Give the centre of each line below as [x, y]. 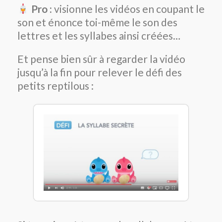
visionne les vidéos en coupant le [128, 9]
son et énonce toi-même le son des [97, 22]
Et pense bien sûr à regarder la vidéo [101, 59]
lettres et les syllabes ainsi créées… [99, 36]
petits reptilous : [55, 86]
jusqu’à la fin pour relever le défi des [100, 72]
